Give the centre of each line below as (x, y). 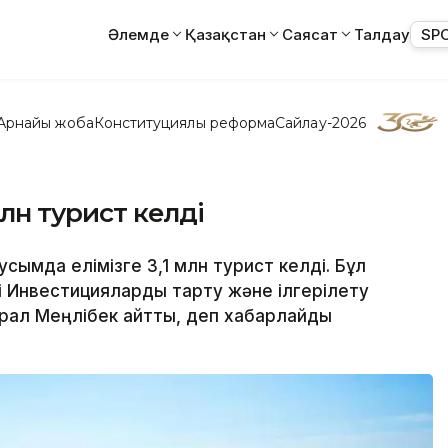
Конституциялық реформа (184, 122)
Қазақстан (225, 34)
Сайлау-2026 (320, 122)
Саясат (310, 34)
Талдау (382, 34)
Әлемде (138, 34)
